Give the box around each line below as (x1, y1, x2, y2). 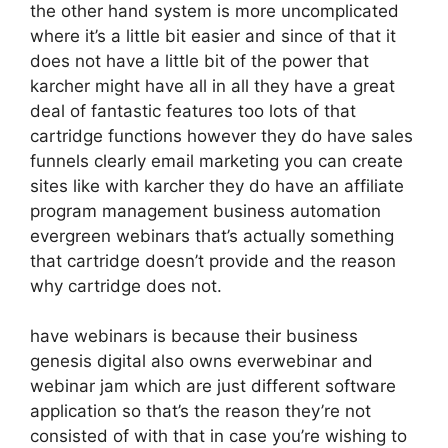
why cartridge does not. (30, 275, 222, 296)
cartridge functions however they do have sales (30, 125, 413, 146)
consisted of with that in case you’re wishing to (30, 426, 407, 446)
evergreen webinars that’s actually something (30, 225, 394, 246)
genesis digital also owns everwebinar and (30, 351, 373, 371)
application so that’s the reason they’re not (30, 401, 371, 421)
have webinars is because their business (30, 326, 358, 346)
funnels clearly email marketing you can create (30, 150, 403, 171)
